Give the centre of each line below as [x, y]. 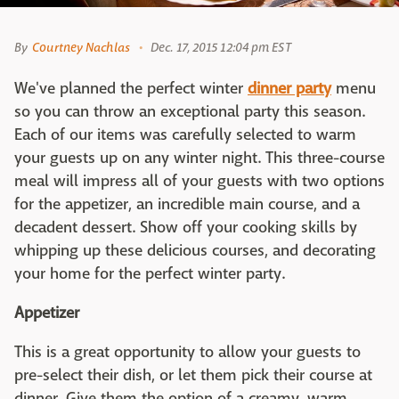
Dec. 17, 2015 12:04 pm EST [221, 48]
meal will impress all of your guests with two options [199, 182]
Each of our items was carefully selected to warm [185, 135]
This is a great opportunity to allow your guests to [187, 353]
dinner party [289, 89]
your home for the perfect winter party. [150, 274]
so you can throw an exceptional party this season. [190, 112]
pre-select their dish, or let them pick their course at [193, 376]
